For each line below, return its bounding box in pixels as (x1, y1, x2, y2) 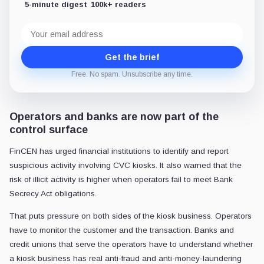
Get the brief (105, 52, 159, 62)
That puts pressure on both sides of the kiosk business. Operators (9, 212, 252, 220)
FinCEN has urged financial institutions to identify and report (9, 147, 229, 156)
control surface (9, 124, 88, 136)
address (21, 31, 55, 41)
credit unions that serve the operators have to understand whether (9, 240, 253, 249)
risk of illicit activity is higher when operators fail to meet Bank (9, 175, 233, 184)
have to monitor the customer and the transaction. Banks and (9, 226, 234, 235)
